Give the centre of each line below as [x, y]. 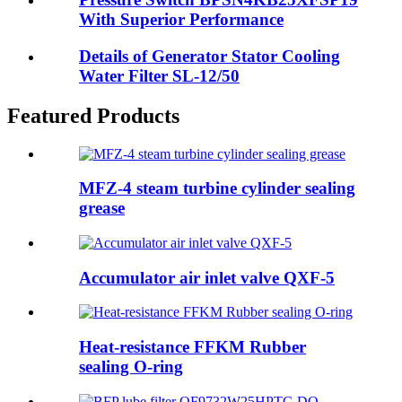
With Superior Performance [181, 20]
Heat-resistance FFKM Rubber [192, 347]
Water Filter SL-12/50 [159, 75]
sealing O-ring [131, 367]
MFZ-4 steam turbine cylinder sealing [217, 188]
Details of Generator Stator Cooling [210, 56]
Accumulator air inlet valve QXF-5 [207, 277]
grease [102, 208]
